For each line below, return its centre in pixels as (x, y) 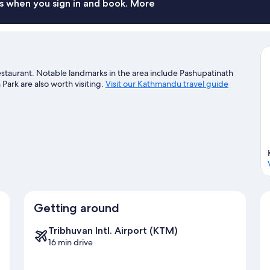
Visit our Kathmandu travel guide (167, 83)
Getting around (77, 208)
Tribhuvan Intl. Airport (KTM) (113, 231)
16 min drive (71, 243)
